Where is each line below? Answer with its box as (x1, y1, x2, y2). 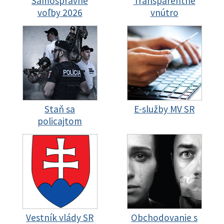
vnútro (150, 6, 178, 19)
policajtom (37, 115, 82, 127)
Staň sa (44, 103, 75, 115)
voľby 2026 (37, 6, 82, 19)
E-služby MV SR (134, 103, 194, 115)
